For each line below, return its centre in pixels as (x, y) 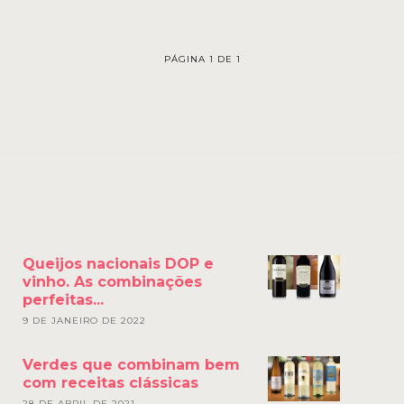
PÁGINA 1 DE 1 (202, 59)
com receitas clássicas (110, 383)
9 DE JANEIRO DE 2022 (84, 321)
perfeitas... (63, 300)
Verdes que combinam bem (131, 365)
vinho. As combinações (112, 282)
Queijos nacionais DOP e (118, 264)
